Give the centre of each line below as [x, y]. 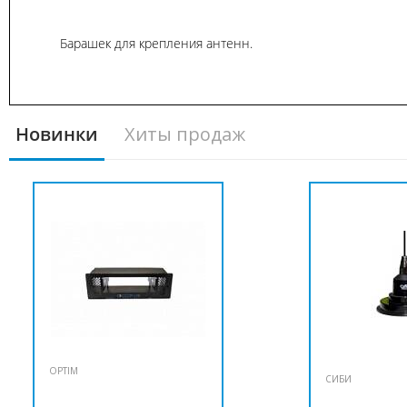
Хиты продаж [185, 134]
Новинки [57, 134]
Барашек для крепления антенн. [156, 43]
